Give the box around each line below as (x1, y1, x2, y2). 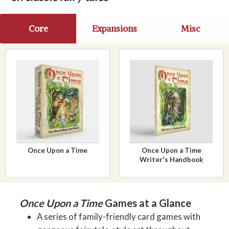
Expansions (91, 23, 137, 35)
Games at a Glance (103, 196, 192, 209)
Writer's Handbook (139, 155, 203, 164)
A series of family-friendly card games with (37, 211, 201, 222)
